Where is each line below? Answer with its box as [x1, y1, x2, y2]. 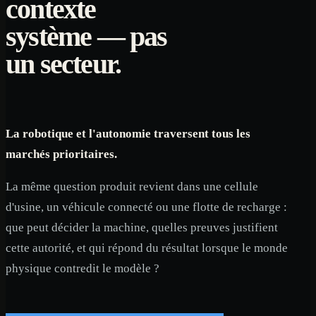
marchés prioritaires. [6, 147, 117, 161]
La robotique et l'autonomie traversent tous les [6, 126, 250, 140]
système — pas [6, 20, 167, 52]
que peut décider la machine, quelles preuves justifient [6, 221, 278, 235]
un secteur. [6, 47, 121, 80]
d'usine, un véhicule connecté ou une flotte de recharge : [6, 200, 287, 214]
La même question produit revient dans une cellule [6, 180, 258, 194]
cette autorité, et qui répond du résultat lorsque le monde [6, 241, 288, 255]
